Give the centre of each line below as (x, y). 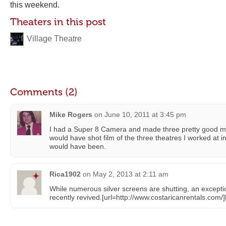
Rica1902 (65, 174)
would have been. (78, 146)
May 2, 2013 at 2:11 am (131, 174)
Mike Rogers (71, 115)
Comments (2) (44, 92)
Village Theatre (54, 39)
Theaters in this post (58, 22)
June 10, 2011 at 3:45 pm (145, 115)
